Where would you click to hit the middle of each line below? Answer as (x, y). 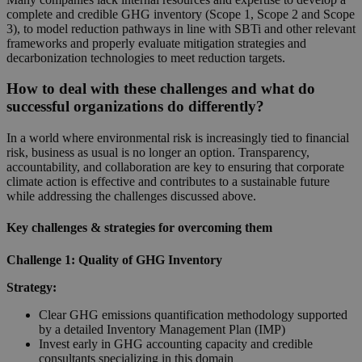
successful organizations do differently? (135, 107)
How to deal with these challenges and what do (161, 89)
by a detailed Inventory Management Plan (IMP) (162, 329)
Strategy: (32, 287)
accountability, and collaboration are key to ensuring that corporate (175, 167)
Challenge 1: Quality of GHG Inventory (114, 259)
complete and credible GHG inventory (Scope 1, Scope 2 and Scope (181, 14)
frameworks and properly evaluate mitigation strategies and (156, 43)
